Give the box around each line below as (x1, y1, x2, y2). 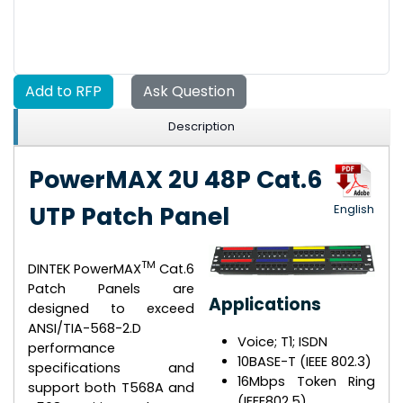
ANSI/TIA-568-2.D (28, 318, 141, 337)
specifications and (28, 358, 195, 377)
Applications (208, 292, 321, 318)
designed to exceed (28, 299, 195, 318)
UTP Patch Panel (29, 199, 229, 233)
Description (168, 117, 235, 135)
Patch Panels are (28, 279, 195, 298)
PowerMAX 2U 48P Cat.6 (29, 162, 322, 196)
